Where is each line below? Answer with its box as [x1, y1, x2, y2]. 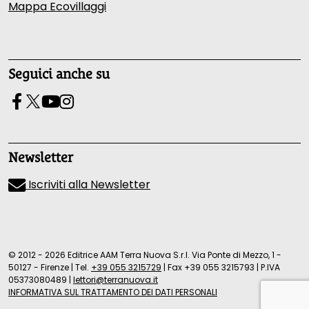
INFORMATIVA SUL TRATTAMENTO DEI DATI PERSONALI [8, 286, 217, 298]
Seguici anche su [8, 66, 110, 81]
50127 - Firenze [8, 261, 69, 273]
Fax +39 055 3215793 [168, 261, 255, 273]
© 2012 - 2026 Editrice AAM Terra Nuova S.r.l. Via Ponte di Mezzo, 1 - [8, 248, 281, 261]
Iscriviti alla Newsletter [26, 176, 150, 192]
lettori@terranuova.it [73, 273, 158, 286]
